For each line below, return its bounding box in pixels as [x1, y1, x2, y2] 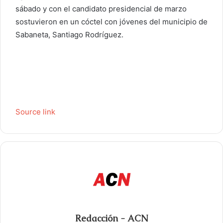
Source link [15, 107, 55, 117]
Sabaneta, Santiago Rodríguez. [15, 30, 123, 40]
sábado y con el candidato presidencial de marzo [15, 4, 187, 14]
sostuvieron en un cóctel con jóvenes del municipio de [15, 17, 208, 27]
